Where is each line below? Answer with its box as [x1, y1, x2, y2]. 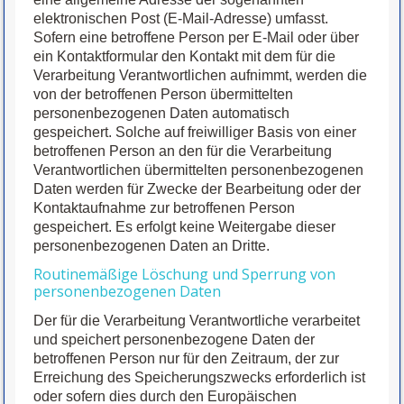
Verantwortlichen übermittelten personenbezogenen [33, 162, 364, 179]
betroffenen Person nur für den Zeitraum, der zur [33, 351, 340, 367]
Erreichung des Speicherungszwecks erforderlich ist [33, 370, 366, 386]
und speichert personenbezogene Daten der [33, 332, 316, 348]
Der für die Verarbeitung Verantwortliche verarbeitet [33, 313, 361, 329]
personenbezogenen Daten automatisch [33, 106, 290, 122]
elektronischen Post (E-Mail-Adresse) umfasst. [33, 11, 329, 27]
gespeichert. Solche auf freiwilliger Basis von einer [33, 124, 357, 141]
